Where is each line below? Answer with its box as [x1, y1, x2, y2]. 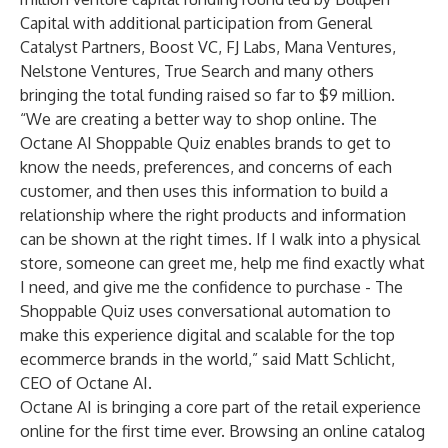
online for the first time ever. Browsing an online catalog [20, 421, 425, 441]
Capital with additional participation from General [20, 13, 372, 33]
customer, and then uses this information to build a [20, 181, 388, 201]
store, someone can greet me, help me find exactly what [20, 253, 425, 273]
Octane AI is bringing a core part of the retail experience [20, 397, 421, 417]
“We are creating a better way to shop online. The [20, 109, 377, 129]
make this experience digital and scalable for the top [20, 325, 395, 345]
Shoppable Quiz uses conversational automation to [20, 301, 391, 321]
